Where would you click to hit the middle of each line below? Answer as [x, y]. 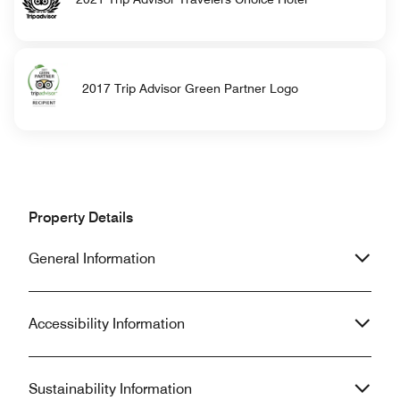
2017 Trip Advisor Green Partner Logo [190, 89]
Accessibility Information [107, 323]
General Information [92, 258]
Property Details [81, 217]
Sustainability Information [110, 388]
